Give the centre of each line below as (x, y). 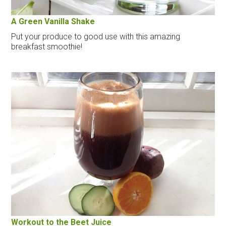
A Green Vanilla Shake (53, 21)
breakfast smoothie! (47, 46)
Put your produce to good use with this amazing (96, 36)
